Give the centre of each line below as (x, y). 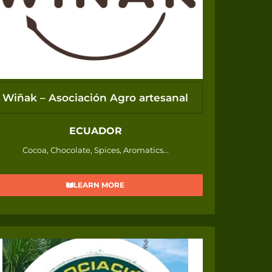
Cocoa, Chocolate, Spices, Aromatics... (95, 150)
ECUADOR (95, 131)
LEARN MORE (99, 185)
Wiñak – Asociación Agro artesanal (96, 97)
